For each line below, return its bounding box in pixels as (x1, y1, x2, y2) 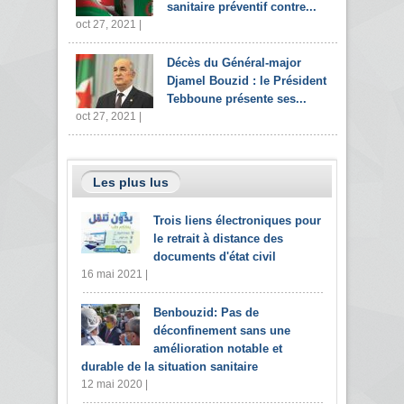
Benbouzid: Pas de (153, 306, 259, 320)
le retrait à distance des (153, 232, 283, 246)
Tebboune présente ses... (167, 92, 307, 106)
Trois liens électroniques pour (153, 214, 321, 228)
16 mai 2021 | (81, 268, 148, 281)
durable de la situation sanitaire (81, 360, 258, 374)
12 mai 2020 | (81, 378, 148, 391)
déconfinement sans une (153, 324, 290, 338)
